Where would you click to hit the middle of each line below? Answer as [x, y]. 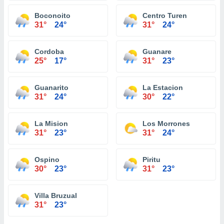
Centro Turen [165, 15]
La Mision [51, 123]
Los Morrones [166, 123]
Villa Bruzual [56, 195]
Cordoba [49, 51]
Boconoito [52, 15]
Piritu [151, 159]
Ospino [47, 159]
